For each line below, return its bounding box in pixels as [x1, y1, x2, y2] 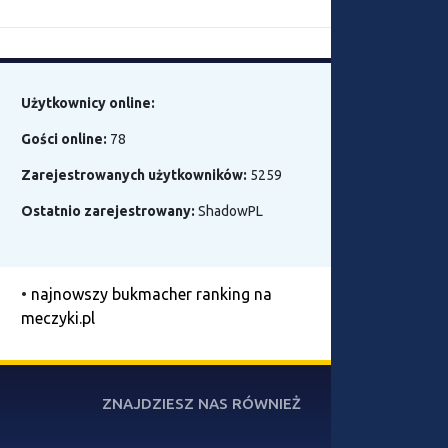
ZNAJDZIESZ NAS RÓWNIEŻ [102, 395, 301, 412]
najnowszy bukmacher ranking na [31, 285, 272, 303]
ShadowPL [195, 203, 263, 219]
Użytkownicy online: [21, 95, 155, 111]
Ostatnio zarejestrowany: [21, 203, 195, 219]
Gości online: [21, 131, 107, 147]
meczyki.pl [21, 309, 95, 327]
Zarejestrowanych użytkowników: [21, 167, 247, 183]
